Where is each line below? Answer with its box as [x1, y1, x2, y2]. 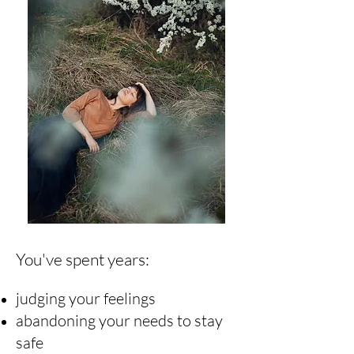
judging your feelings [16, 288, 156, 308]
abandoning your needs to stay [16, 311, 223, 330]
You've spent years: [16, 249, 149, 269]
